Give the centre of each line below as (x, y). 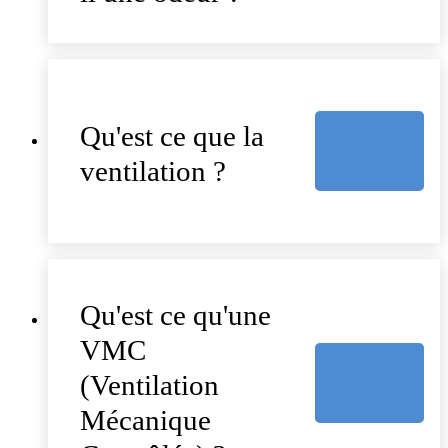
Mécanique (145, 419)
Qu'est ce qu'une (175, 314)
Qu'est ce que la (172, 135)
